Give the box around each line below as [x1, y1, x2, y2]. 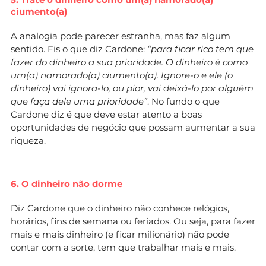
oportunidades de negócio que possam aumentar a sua [11, 121, 255, 133]
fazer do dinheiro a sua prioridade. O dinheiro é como [11, 56, 248, 68]
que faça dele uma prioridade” [11, 95, 147, 107]
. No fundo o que [147, 95, 220, 107]
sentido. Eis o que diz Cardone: [11, 43, 147, 55]
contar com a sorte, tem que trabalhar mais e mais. [11, 241, 236, 253]
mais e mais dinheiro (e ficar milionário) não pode [11, 228, 229, 240]
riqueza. [11, 134, 46, 146]
